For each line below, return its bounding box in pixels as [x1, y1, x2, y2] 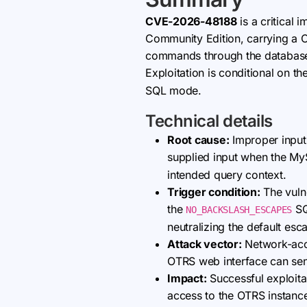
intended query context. [167, 168, 286, 182]
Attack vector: [167, 237, 242, 251]
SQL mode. [145, 84, 201, 97]
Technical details [145, 111, 273, 131]
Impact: [167, 271, 207, 285]
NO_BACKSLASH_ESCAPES [186, 204, 293, 215]
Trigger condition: [167, 185, 260, 199]
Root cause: [167, 133, 230, 147]
